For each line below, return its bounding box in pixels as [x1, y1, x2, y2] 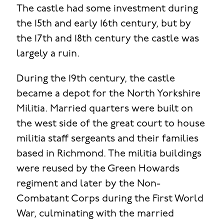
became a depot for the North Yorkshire [16, 89, 200, 99]
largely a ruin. [16, 49, 79, 59]
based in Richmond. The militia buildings [16, 149, 201, 159]
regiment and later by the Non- [16, 179, 160, 189]
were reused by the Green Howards [16, 164, 179, 174]
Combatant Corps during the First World [16, 194, 203, 204]
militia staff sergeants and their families [16, 134, 198, 144]
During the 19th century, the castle [16, 74, 175, 84]
